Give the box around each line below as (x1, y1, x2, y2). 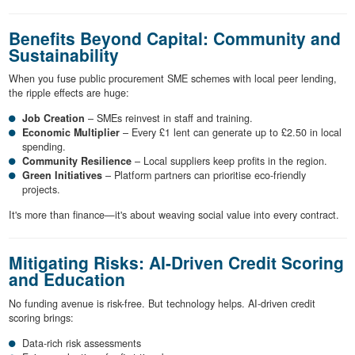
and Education (8, 267, 125, 292)
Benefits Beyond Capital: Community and (8, 25, 341, 50)
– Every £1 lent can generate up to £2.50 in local (120, 125, 342, 140)
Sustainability (8, 42, 119, 67)
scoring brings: (8, 310, 74, 325)
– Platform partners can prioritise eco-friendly (102, 168, 306, 183)
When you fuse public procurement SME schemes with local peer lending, (8, 71, 337, 86)
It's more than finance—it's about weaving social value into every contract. (8, 208, 339, 223)
